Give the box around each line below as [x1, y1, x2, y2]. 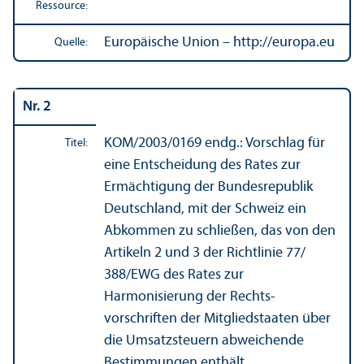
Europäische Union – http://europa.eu [104, 34, 335, 50]
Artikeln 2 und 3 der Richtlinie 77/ [104, 245, 305, 261]
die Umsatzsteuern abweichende [104, 332, 304, 349]
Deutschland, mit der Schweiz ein [104, 201, 306, 217]
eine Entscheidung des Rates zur [104, 157, 301, 173]
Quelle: [54, 36, 88, 49]
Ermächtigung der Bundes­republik [104, 179, 313, 195]
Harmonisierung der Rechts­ [104, 288, 275, 305]
